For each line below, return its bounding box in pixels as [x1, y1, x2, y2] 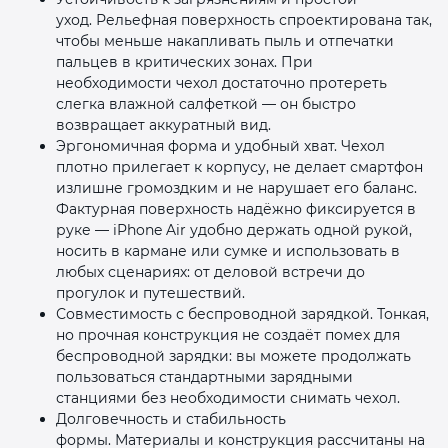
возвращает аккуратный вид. [56, 115, 271, 134]
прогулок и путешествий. [56, 283, 245, 302]
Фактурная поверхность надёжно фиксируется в [56, 199, 416, 218]
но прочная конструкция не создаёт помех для [56, 325, 400, 344]
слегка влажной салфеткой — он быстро [56, 94, 356, 113]
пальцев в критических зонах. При [56, 52, 313, 71]
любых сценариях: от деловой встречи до [56, 262, 365, 281]
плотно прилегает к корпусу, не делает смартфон [56, 157, 423, 176]
